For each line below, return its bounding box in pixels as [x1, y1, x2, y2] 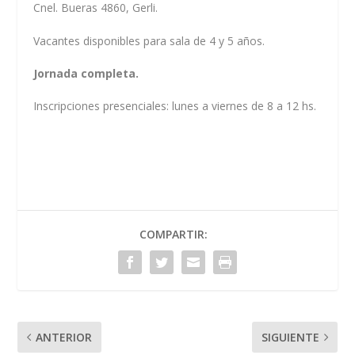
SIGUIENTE [261, 329, 319, 345]
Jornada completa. [33, 65, 143, 81]
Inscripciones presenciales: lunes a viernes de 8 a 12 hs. [33, 98, 317, 114]
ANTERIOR [36, 329, 93, 345]
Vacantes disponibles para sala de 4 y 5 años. [33, 32, 265, 48]
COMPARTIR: [139, 226, 208, 242]
